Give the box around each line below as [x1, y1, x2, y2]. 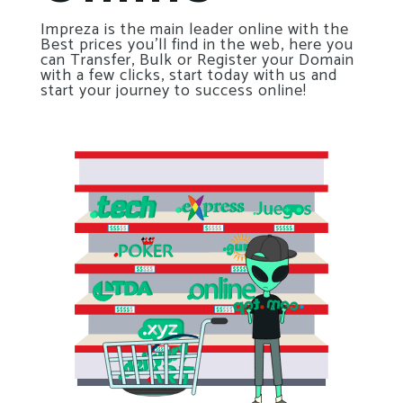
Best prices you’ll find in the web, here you [40, 31, 354, 59]
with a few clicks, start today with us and [40, 62, 337, 90]
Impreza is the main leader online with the [40, 16, 349, 44]
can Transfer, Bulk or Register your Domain [40, 47, 354, 75]
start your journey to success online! [40, 77, 307, 105]
